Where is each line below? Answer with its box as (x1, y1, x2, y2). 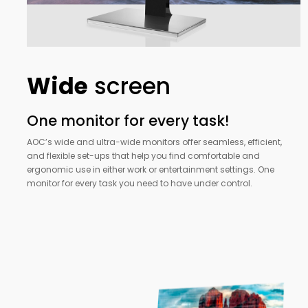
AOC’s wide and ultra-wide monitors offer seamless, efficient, (27, 136, 282, 148)
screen (88, 70, 170, 103)
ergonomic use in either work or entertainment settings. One (27, 164, 274, 176)
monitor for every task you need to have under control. (27, 177, 252, 190)
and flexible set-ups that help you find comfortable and (27, 150, 260, 162)
